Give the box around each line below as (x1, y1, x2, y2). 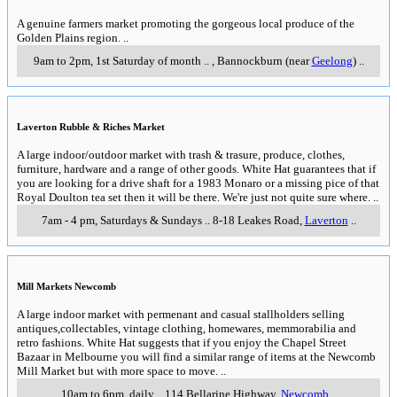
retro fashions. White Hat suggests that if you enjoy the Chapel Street (17, 335, 346, 349)
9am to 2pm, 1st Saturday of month (33, 53, 201, 67)
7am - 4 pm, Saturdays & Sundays (41, 213, 202, 227)
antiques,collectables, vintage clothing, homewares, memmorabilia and (17, 321, 356, 335)
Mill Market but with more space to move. (17, 363, 218, 378)
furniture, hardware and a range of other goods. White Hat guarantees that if (17, 161, 376, 175)
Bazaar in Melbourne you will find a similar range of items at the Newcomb (17, 349, 376, 363)
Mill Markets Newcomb (17, 280, 116, 292)
